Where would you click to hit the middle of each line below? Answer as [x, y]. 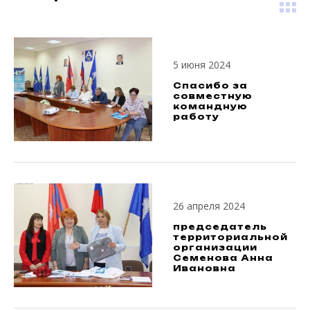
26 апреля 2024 [209, 206]
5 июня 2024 [202, 65]
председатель [220, 226]
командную [210, 106]
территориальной [230, 237]
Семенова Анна [223, 257]
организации [215, 247]
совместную [213, 96]
